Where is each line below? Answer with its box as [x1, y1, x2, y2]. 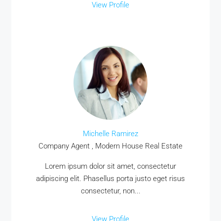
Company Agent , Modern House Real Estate [38, 142, 183, 150]
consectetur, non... [80, 186, 141, 195]
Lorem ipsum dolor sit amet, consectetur [45, 162, 176, 171]
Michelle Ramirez [83, 129, 138, 138]
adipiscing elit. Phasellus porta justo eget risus [36, 174, 185, 183]
